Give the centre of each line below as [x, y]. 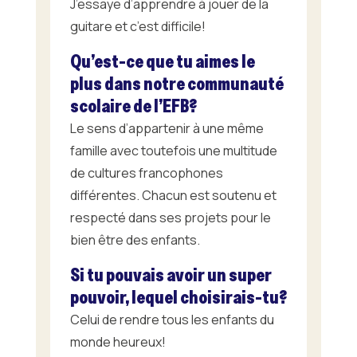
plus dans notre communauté [177, 83]
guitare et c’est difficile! [137, 26]
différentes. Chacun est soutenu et [173, 195]
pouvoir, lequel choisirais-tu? [178, 296]
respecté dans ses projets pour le [170, 217]
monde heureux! [118, 341]
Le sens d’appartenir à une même [167, 128]
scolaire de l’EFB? [133, 105]
